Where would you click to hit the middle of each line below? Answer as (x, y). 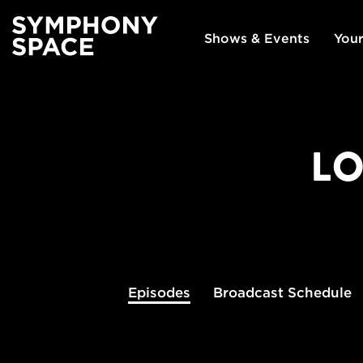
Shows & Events (256, 38)
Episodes (159, 293)
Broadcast (248, 293)
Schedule (317, 293)
